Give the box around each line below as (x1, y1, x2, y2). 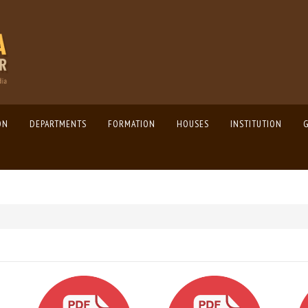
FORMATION (108, 117, 156, 130)
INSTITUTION (230, 117, 283, 130)
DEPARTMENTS (30, 117, 87, 130)
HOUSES (177, 117, 210, 130)
